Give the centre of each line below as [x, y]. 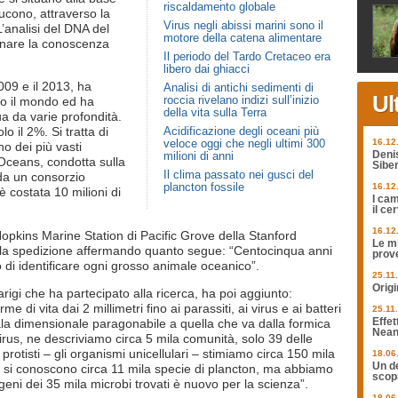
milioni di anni [199, 156]
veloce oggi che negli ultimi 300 [244, 143]
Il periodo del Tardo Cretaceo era [247, 56]
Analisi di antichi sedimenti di [239, 88]
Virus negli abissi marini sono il [243, 25]
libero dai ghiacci [207, 69]
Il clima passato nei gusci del [239, 175]
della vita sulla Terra [215, 112]
